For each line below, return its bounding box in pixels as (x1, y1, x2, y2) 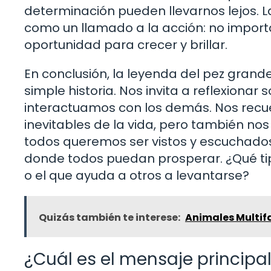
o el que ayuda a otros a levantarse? (24, 167, 249, 184)
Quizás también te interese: (39, 211, 180, 225)
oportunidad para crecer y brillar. (24, 36, 227, 54)
